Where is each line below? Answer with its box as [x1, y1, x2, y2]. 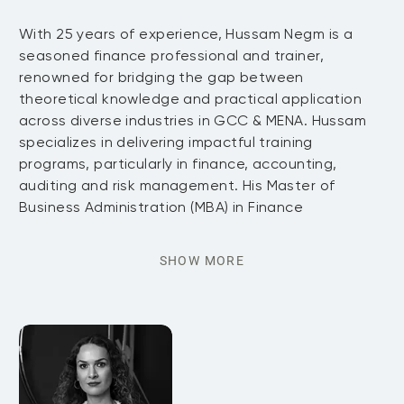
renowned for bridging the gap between [19, 69, 304, 86]
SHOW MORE [159, 253, 245, 268]
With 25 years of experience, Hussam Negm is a [19, 25, 353, 42]
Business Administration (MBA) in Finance [19, 198, 304, 216]
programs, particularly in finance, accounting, [19, 155, 337, 172]
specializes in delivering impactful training [19, 133, 313, 151]
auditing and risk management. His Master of [19, 177, 335, 194]
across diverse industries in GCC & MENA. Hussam [19, 112, 367, 129]
